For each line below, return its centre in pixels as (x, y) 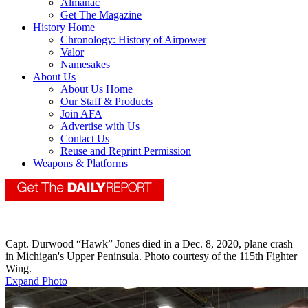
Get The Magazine (101, 15)
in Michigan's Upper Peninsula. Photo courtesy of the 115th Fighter (151, 256)
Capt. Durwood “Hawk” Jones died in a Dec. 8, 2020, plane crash (149, 244)
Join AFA (81, 114)
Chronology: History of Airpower (133, 40)
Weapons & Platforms (80, 164)
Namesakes (85, 65)
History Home (64, 27)
